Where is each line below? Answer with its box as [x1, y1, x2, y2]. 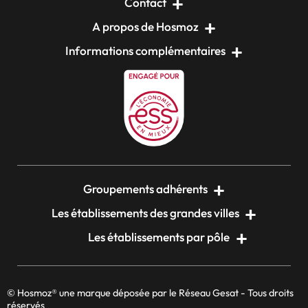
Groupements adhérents [82, 181, 208, 197]
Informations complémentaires [65, 43, 225, 58]
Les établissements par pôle [88, 230, 230, 245]
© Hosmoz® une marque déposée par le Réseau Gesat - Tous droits [7, 287, 294, 300]
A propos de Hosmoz [91, 19, 199, 34]
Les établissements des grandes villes [51, 206, 239, 221]
